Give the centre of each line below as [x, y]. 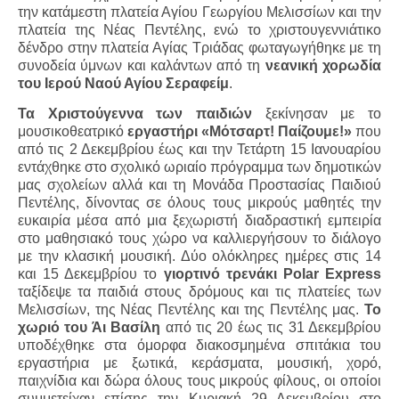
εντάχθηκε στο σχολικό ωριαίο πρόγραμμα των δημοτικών [199, 167]
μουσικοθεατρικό [73, 132]
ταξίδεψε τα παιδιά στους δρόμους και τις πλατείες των [199, 292]
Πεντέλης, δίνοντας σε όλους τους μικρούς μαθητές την [199, 203]
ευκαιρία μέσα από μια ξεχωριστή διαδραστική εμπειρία [199, 221]
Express [354, 274]
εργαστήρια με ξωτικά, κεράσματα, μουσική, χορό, [199, 363]
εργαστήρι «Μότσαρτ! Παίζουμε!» [240, 132]
